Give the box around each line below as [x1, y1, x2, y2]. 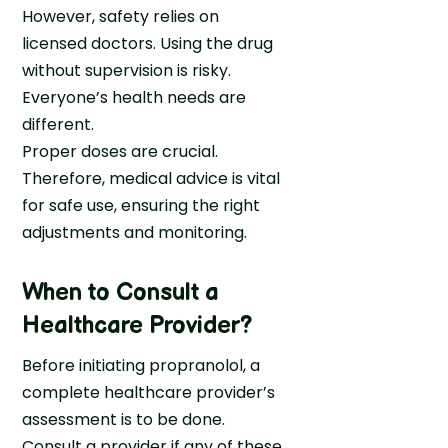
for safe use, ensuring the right [22, 193, 261, 217]
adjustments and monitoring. [22, 220, 248, 244]
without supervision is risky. [22, 58, 232, 82]
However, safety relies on [22, 4, 220, 28]
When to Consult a [22, 277, 220, 307]
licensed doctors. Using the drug [22, 31, 274, 55]
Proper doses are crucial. [22, 139, 219, 163]
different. [22, 112, 95, 136]
